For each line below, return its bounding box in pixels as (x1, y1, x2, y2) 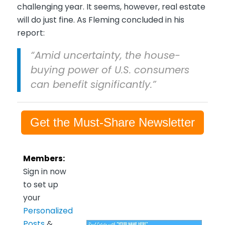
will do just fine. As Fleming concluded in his (17, 14, 184, 26)
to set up (23, 179, 58, 190)
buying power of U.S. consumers (30, 62, 189, 77)
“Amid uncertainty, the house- (30, 48, 180, 62)
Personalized (23, 205, 73, 216)
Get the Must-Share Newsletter (30, 115, 195, 129)
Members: (23, 153, 65, 164)
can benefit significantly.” (30, 77, 156, 91)
